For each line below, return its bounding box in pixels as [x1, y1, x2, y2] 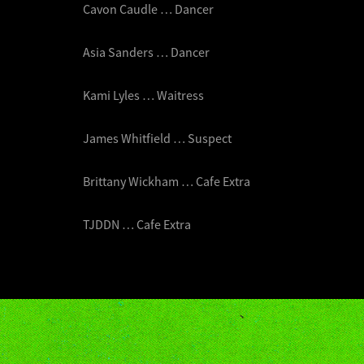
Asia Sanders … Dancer [83, 43, 210, 60]
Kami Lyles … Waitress [83, 86, 204, 103]
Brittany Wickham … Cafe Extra [83, 172, 250, 189]
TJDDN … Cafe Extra [83, 215, 191, 232]
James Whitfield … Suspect [83, 129, 232, 146]
